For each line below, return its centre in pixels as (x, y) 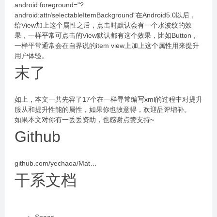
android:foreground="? (49, 5)
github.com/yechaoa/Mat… (56, 163)
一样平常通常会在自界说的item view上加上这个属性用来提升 (107, 46)
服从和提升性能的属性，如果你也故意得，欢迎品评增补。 (103, 109)
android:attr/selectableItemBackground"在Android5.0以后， (105, 15)
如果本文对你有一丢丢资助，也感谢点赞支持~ (84, 120)
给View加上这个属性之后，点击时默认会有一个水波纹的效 (103, 25)
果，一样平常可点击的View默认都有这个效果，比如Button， (106, 35)
